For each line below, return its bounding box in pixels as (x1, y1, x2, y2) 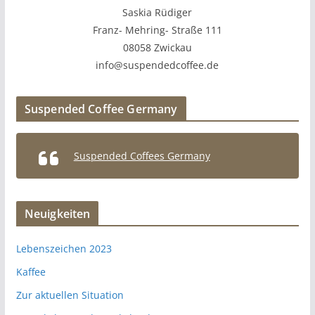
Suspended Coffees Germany (73, 148, 210, 162)
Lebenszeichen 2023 (15, 241, 112, 255)
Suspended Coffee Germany (24, 101, 178, 117)
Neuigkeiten (24, 205, 91, 221)
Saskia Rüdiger (122, 5, 193, 19)
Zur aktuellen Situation (15, 288, 124, 302)
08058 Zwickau (122, 40, 192, 54)
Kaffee (15, 264, 46, 278)
